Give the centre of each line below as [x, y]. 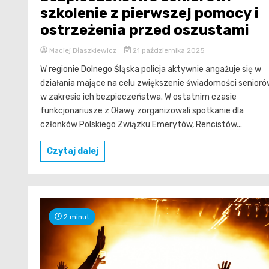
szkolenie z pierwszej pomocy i [150, 13]
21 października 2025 [168, 50]
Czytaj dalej [73, 151]
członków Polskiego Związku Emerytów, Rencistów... [141, 124]
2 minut [76, 216]
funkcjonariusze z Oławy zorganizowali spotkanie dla [142, 110]
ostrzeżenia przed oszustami [145, 30]
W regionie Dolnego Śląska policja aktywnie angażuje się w [151, 69]
